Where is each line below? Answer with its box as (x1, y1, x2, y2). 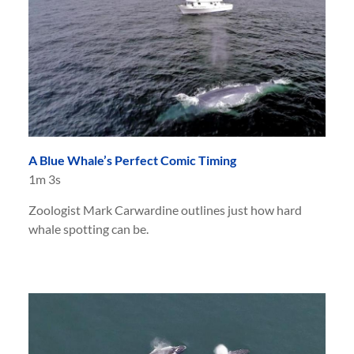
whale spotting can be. (28, 220, 149, 236)
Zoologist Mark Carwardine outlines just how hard (28, 201, 302, 217)
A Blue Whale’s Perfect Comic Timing (28, 152, 236, 168)
